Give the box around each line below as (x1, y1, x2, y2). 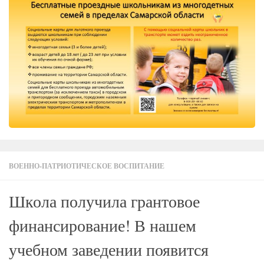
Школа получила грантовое (9, 190, 200, 213)
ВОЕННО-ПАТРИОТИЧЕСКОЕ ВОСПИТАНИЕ (9, 160, 164, 171)
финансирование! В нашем (9, 214, 196, 237)
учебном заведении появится (9, 239, 209, 261)
